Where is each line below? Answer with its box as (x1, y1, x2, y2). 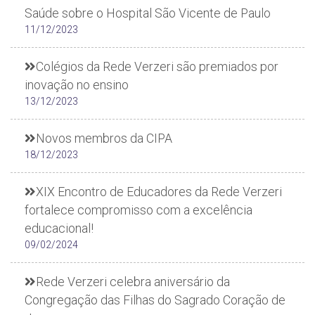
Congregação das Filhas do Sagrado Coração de (25, 292, 285, 307)
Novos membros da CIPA (36, 131, 172, 146)
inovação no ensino (25, 77, 129, 92)
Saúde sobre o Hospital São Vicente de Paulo (25, 6, 271, 20)
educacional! (25, 221, 94, 236)
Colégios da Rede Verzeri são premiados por (36, 59, 278, 74)
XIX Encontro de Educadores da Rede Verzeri (36, 184, 282, 199)
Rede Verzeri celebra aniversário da (36, 274, 230, 289)
